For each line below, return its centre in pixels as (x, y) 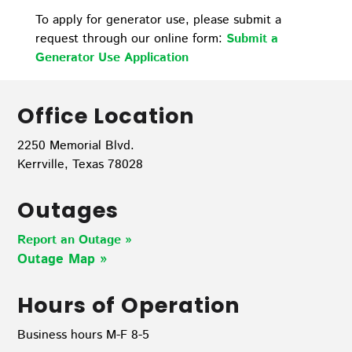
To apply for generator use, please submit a (158, 20)
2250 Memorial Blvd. (76, 145)
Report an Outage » (75, 240)
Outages (68, 210)
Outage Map (59, 259)
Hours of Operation (129, 305)
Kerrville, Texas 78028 (81, 164)
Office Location (106, 115)
